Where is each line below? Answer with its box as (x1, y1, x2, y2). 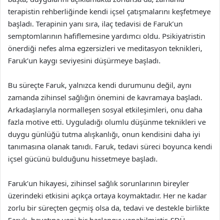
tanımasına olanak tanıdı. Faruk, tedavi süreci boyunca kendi (8, 141, 212, 151)
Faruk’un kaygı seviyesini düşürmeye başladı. (8, 55, 161, 65)
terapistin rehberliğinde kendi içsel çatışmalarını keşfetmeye (8, 6, 211, 16)
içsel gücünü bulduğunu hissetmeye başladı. (8, 153, 158, 164)
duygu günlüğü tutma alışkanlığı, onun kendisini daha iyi (8, 129, 200, 139)
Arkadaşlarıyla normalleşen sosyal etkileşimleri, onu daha (8, 104, 202, 114)
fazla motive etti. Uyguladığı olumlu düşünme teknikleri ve (8, 116, 206, 127)
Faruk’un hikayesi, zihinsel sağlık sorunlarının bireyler (8, 178, 189, 188)
